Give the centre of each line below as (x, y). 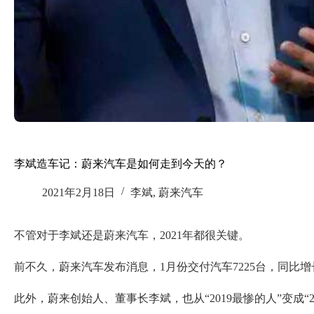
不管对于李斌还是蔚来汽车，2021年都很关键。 (132, 235)
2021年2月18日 (78, 192)
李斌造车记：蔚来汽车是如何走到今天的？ (121, 164)
